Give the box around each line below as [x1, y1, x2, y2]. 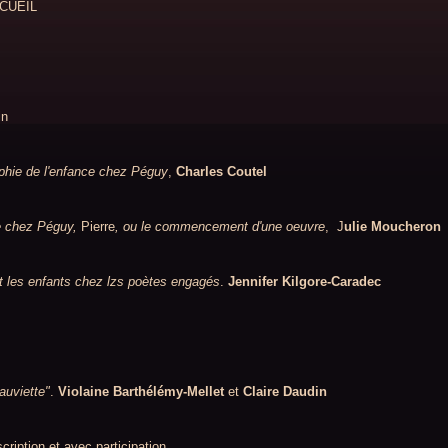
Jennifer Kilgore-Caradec [228, 274, 381, 289]
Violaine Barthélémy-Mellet [58, 384, 224, 399]
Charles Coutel [176, 164, 267, 179]
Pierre [81, 219, 115, 234]
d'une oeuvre [252, 219, 325, 234]
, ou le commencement [115, 219, 252, 234]
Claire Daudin [243, 384, 327, 399]
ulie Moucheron [344, 219, 445, 234]
